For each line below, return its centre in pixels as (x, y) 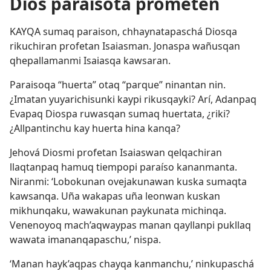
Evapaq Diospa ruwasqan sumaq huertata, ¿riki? (120, 114)
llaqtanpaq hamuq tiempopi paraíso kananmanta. (123, 167)
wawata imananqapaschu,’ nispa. (85, 240)
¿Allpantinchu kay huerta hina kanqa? (95, 128)
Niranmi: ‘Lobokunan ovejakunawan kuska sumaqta (128, 181)
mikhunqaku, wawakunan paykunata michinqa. (118, 211)
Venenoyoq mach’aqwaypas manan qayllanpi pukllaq (130, 225)
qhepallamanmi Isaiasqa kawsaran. (90, 60)
